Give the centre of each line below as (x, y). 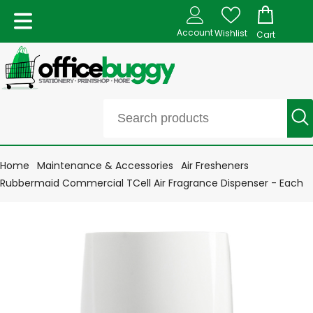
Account (195, 32)
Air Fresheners (215, 165)
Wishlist (231, 33)
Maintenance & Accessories (105, 165)
